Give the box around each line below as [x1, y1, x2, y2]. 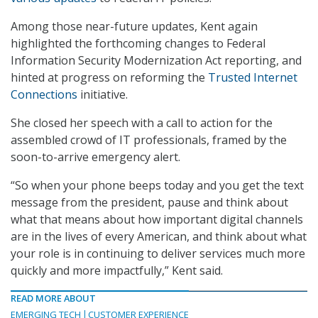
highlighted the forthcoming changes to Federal [11, 35, 265, 52]
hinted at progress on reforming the [11, 70, 208, 86]
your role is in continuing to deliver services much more [11, 246, 305, 262]
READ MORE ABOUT [11, 292, 96, 305]
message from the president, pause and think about [11, 194, 288, 211]
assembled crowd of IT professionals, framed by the [11, 132, 287, 148]
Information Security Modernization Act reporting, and [11, 53, 302, 69]
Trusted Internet [208, 70, 297, 86]
